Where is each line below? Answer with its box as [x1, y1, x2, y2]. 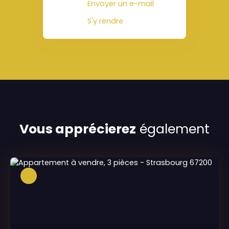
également [136, 120, 210, 138]
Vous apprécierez [19, 120, 136, 138]
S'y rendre [87, 16, 123, 27]
